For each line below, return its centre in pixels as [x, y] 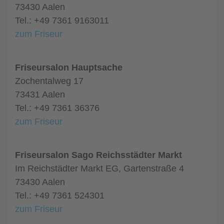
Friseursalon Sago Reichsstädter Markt [98, 155]
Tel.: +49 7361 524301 [60, 195]
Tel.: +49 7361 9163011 [62, 20]
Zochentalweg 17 [49, 81]
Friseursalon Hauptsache [69, 67]
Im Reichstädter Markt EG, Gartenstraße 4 [99, 168]
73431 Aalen [40, 94]
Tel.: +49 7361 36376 [57, 108]
